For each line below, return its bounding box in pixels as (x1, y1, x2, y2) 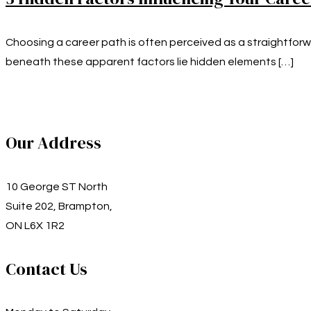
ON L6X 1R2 (6, 219, 65, 231)
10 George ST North (6, 180, 108, 192)
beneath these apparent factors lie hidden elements (6, 56, 276, 67)
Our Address (6, 131, 101, 154)
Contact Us (6, 257, 87, 280)
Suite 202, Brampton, (6, 200, 112, 212)
